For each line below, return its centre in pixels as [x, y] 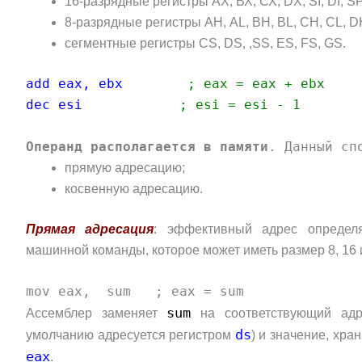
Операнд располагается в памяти [147, 146]
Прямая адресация [90, 229]
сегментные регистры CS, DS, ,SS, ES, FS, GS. [205, 44]
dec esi [58, 105]
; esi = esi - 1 [240, 105]
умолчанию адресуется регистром [130, 335]
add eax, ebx [74, 84]
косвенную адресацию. [134, 188]
